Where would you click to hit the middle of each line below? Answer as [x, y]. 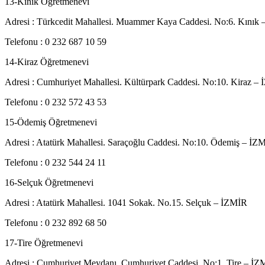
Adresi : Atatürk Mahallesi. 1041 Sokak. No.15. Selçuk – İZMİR [126, 203]
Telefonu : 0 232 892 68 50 [56, 223]
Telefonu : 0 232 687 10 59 [56, 42]
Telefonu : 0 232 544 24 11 [55, 162]
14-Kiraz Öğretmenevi [47, 62]
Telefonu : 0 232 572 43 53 [56, 102]
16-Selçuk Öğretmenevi [49, 182]
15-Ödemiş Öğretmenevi [51, 122]
